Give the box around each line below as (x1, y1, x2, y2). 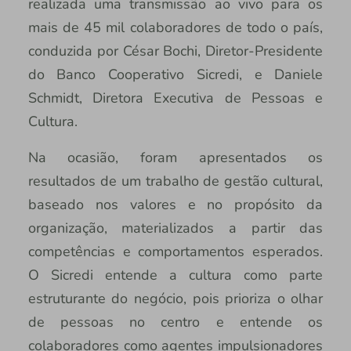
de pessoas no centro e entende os (27, 312, 324, 331)
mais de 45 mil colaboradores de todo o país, (27, 17, 324, 37)
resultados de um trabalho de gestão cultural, (27, 171, 324, 190)
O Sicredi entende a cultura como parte (27, 265, 324, 284)
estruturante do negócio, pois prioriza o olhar (27, 288, 324, 308)
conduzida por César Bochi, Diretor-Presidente (27, 41, 324, 60)
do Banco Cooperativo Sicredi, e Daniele (27, 64, 324, 84)
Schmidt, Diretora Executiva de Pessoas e (27, 88, 324, 107)
